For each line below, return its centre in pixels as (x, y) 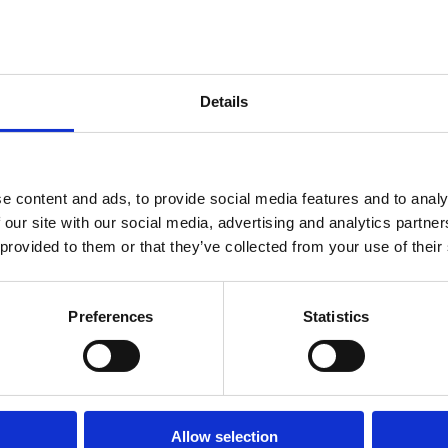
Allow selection (224, 436)
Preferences (111, 316)
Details (224, 101)
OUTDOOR (139, 326)
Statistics (336, 316)
